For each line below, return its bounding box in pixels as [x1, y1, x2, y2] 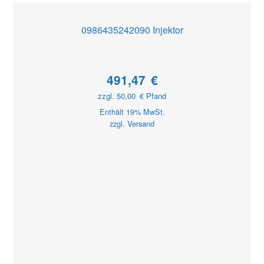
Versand [127, 117, 154, 129]
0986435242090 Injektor [81, 22, 183, 37]
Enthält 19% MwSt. [99, 105, 165, 117]
